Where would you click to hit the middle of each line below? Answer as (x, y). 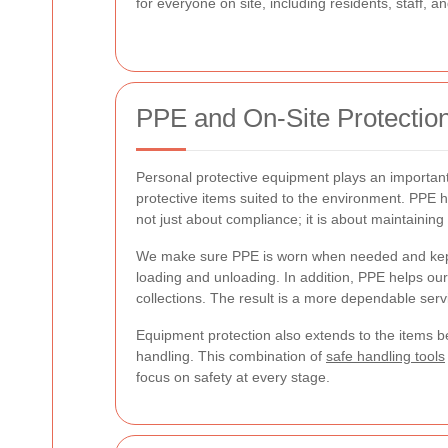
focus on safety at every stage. (233, 377)
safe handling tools (385, 356)
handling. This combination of (231, 356)
